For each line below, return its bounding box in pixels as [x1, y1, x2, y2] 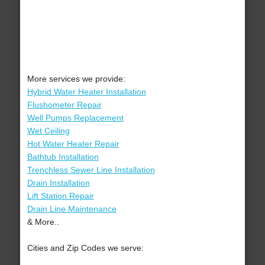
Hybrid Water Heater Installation [27, 87, 146, 97]
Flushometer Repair [27, 100, 102, 110]
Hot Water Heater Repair [27, 139, 119, 149]
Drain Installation [27, 178, 90, 188]
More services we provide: [27, 74, 125, 84]
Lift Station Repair [27, 191, 94, 201]
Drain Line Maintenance [27, 204, 117, 214]
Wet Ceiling [27, 126, 70, 136]
